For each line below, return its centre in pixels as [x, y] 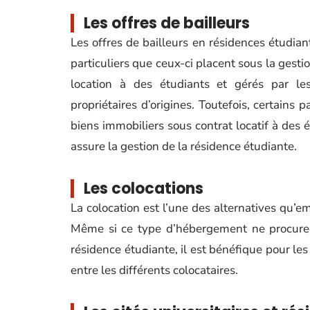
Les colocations [144, 189]
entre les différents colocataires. [154, 270]
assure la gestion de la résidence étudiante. [184, 146]
